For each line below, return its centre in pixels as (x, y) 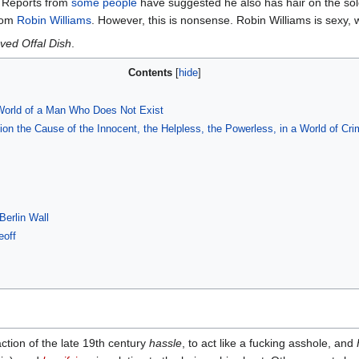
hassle (165, 343)
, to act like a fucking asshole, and (269, 343)
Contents (150, 72)
